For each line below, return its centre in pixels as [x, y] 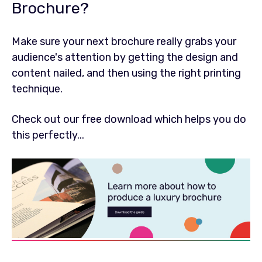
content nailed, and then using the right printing [126, 73]
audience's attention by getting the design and [125, 58]
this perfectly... [48, 135]
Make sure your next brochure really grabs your [124, 42]
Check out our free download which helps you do [129, 120]
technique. [37, 89]
